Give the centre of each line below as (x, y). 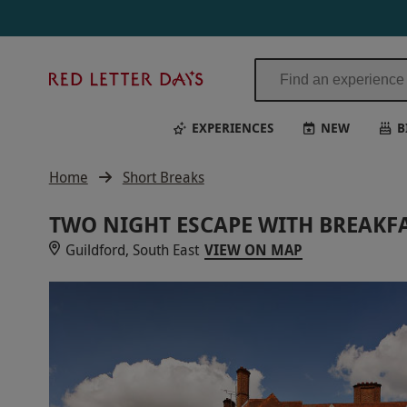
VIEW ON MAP (253, 250)
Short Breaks (163, 177)
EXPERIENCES (232, 127)
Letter (228, 99)
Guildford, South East (132, 250)
